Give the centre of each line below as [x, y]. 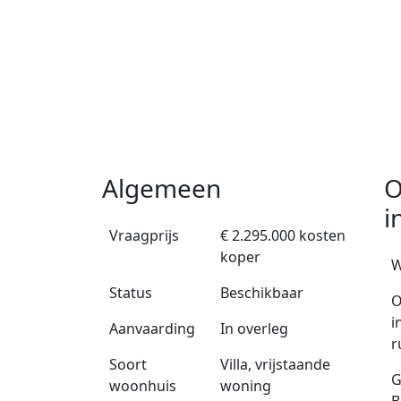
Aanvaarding [152, 329]
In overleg [255, 329]
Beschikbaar [262, 293]
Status [131, 293]
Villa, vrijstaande [276, 365]
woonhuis [143, 386]
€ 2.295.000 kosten [283, 236]
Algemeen [162, 188]
